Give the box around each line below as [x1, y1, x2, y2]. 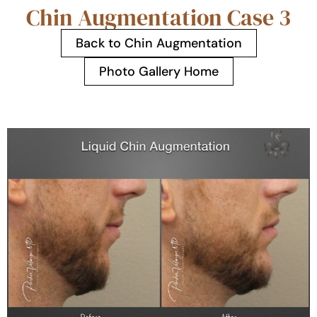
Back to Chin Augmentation [75, 35, 242, 52]
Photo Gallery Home [98, 63, 219, 80]
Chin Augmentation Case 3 [26, 2, 291, 33]
